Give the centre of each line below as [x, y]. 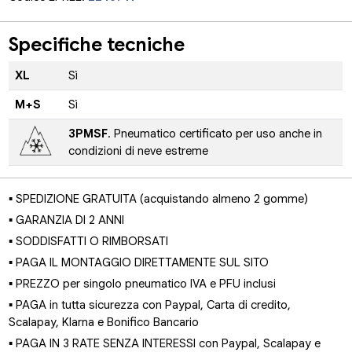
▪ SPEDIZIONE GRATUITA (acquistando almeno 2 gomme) [159, 199]
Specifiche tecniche [97, 44]
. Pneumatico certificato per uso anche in [214, 134]
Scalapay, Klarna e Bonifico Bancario [104, 323]
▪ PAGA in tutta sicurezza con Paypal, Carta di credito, [150, 305]
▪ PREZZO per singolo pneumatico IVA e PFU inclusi [143, 284]
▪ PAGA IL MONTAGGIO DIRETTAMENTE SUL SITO [139, 263]
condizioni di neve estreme [138, 151]
